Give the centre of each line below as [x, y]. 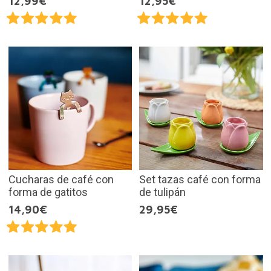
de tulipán [162, 192]
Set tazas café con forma [200, 180]
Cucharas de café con [61, 180]
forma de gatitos [48, 192]
